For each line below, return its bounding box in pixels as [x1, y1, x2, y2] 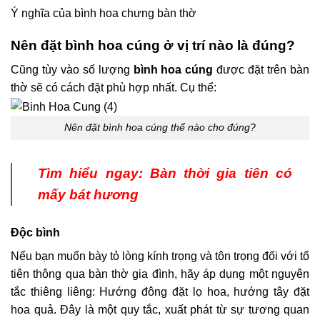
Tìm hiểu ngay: [38, 166, 150, 181]
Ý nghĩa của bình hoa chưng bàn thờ [11, 7, 196, 20]
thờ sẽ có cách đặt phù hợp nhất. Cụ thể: [11, 81, 219, 94]
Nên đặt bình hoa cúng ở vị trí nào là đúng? [11, 37, 295, 53]
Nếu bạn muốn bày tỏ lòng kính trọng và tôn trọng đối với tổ [11, 250, 309, 263]
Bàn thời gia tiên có [149, 166, 293, 181]
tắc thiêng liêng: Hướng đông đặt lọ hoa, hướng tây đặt [11, 286, 309, 299]
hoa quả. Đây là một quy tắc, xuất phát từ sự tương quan [11, 304, 309, 316]
